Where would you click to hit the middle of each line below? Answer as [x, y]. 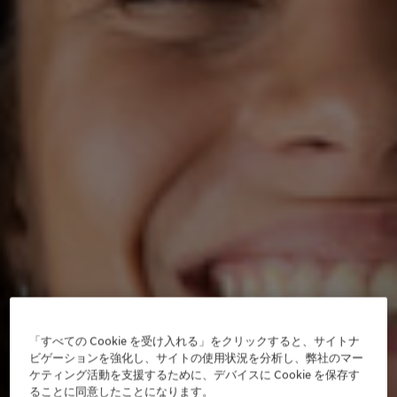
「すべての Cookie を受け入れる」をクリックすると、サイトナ [195, 341]
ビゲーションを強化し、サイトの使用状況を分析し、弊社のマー [197, 358]
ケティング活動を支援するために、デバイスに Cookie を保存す [195, 374]
